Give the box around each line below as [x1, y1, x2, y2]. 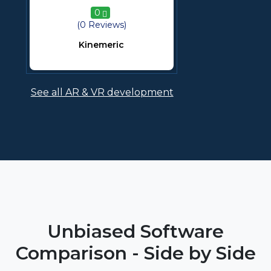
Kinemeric [79, 39, 125, 51]
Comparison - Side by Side [15, 242, 256, 265]
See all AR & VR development [30, 87, 174, 99]
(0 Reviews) [76, 19, 126, 31]
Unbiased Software [47, 220, 224, 243]
